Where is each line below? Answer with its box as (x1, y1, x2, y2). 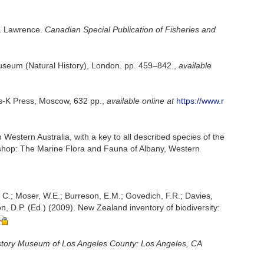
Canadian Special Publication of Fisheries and (45, 25, 216, 34)
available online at (107, 95, 174, 105)
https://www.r (176, 95, 224, 105)
